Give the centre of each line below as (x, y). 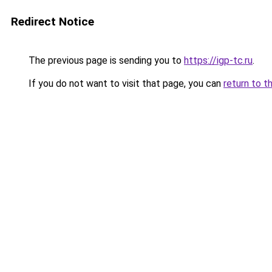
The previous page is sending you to (105, 60)
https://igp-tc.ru (218, 60)
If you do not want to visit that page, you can (125, 83)
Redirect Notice (53, 22)
